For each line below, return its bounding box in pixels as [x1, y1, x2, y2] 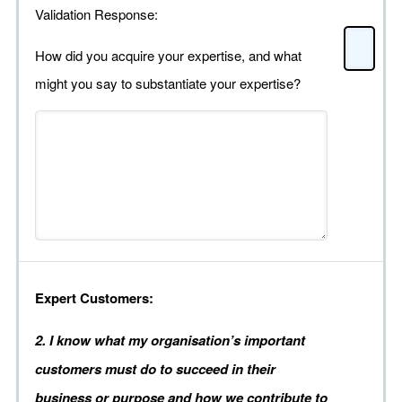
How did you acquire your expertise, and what [35, 46, 301, 66]
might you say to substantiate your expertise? [35, 74, 301, 93]
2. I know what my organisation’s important [35, 330, 305, 351]
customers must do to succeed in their [35, 359, 275, 380]
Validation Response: [35, 4, 158, 24]
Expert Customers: [35, 288, 157, 309]
